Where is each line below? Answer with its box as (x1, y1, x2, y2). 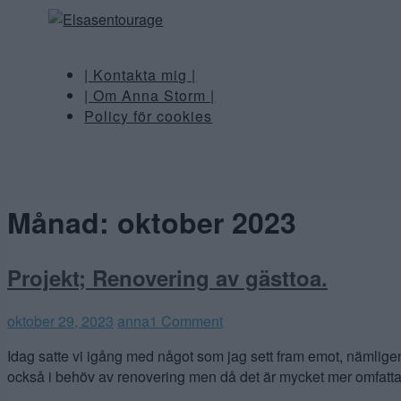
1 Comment (149, 310, 223, 331)
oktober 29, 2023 (7, 310, 114, 331)
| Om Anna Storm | (84, 85, 216, 107)
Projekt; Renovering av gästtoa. (7, 261, 328, 293)
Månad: (7, 201, 117, 243)
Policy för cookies (84, 106, 213, 127)
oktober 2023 (117, 201, 296, 243)
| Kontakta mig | (84, 64, 197, 86)
